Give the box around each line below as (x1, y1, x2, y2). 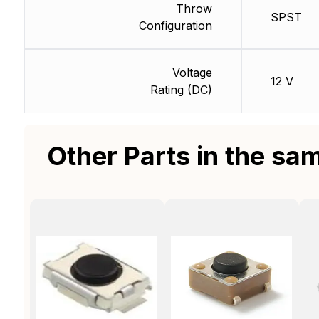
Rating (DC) (150, 83, 212, 98)
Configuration (138, 19, 212, 33)
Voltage (172, 66, 212, 80)
